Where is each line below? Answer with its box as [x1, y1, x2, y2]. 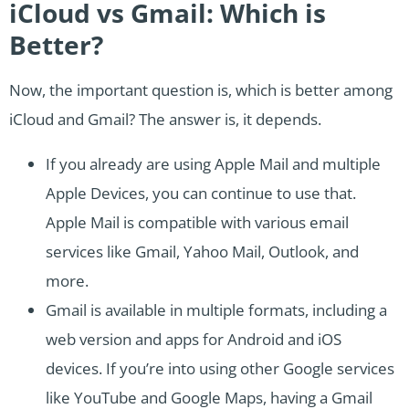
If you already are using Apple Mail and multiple [46, 153, 381, 175]
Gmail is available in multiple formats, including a [46, 299, 387, 321]
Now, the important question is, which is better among [9, 79, 393, 101]
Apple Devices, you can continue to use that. [46, 183, 356, 204]
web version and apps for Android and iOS [46, 329, 341, 351]
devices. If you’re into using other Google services [46, 358, 394, 380]
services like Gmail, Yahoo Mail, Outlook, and [46, 241, 359, 263]
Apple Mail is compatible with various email [46, 212, 349, 234]
